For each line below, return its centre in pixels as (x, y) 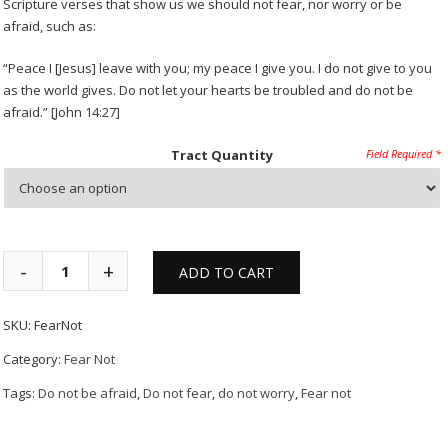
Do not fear (178, 393)
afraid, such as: (50, 26)
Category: (34, 359)
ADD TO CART (227, 272)
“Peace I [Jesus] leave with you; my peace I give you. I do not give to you (218, 68)
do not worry (257, 393)
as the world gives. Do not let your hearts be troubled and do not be (208, 90)
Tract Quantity (222, 155)
